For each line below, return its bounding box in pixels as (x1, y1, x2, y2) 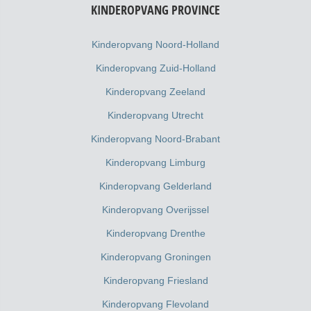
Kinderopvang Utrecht (108, 109, 203, 121)
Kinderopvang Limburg (106, 156, 205, 168)
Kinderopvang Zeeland (106, 85, 205, 97)
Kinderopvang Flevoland (102, 298, 209, 310)
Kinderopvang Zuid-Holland (95, 62, 216, 74)
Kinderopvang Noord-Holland (92, 38, 219, 50)
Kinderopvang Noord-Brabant (91, 133, 220, 144)
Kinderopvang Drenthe (106, 227, 205, 239)
